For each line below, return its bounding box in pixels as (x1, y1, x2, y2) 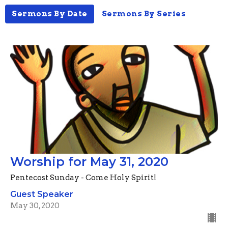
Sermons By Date (12, 9, 88, 18)
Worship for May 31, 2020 (10, 154, 168, 169)
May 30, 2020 (10, 201, 60, 210)
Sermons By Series (101, 9, 186, 18)
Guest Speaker (10, 189, 73, 199)
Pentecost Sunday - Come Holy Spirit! (10, 173, 156, 182)
